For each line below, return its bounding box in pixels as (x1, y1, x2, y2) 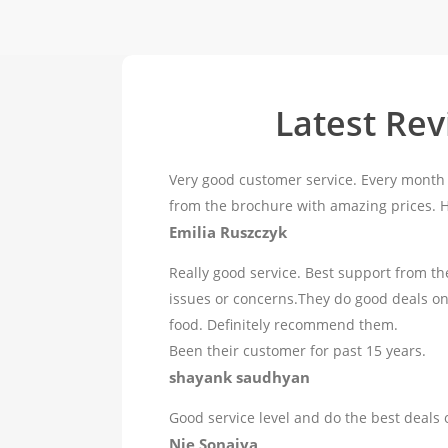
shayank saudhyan (168, 367, 310, 388)
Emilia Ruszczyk (168, 222, 287, 243)
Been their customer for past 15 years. (168, 341, 426, 361)
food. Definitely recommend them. (168, 315, 398, 335)
